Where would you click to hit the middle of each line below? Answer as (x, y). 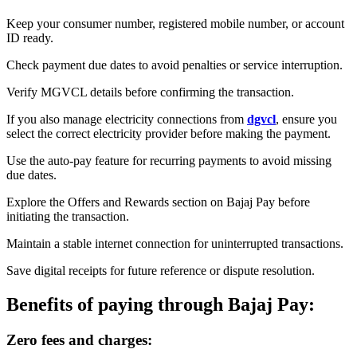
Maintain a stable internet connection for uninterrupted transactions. (175, 243)
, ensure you (306, 119)
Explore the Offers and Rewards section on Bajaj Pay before (158, 202)
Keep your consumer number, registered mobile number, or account (175, 23)
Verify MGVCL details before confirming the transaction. (150, 92)
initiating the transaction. (68, 216)
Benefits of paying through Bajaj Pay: (161, 304)
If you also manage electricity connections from (127, 119)
